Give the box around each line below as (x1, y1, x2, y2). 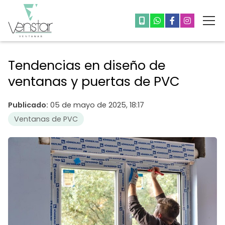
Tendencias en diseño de (8, 56, 165, 74)
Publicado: (8, 99, 48, 110)
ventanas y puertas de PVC (8, 72, 180, 90)
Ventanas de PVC (14, 114, 78, 124)
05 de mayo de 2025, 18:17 (50, 99, 144, 110)
